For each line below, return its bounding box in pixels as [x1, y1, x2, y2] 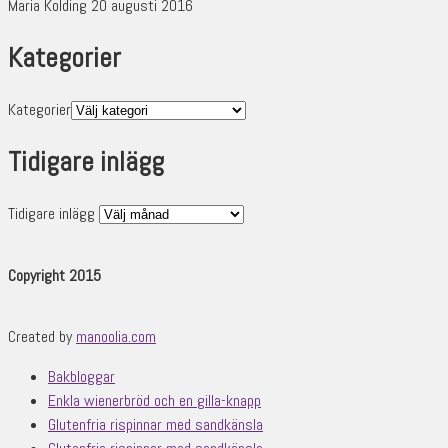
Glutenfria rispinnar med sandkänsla [48, 413, 263, 435]
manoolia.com [76, 325, 156, 347]
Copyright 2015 [8, 264, 101, 286]
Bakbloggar [48, 365, 115, 387]
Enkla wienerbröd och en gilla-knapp [48, 389, 261, 411]
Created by [8, 325, 76, 347]
